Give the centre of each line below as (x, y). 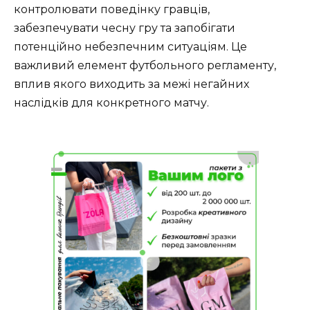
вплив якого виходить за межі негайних (131, 84)
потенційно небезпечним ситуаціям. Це (130, 47)
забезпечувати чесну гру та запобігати (125, 28)
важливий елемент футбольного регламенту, (145, 66)
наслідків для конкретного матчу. (111, 103)
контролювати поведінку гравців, (112, 10)
